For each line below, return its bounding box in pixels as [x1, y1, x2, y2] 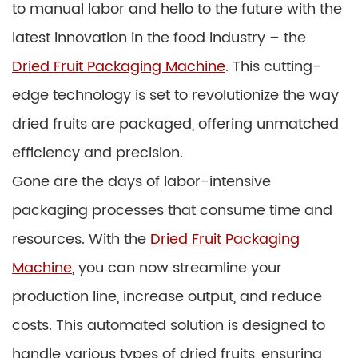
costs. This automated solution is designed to [12, 313, 325, 337]
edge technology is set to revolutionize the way [12, 83, 339, 107]
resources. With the [12, 227, 150, 251]
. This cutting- [225, 54, 321, 78]
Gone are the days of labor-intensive [12, 169, 271, 193]
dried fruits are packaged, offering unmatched [12, 112, 339, 136]
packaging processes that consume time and [12, 198, 332, 222]
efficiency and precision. [12, 141, 183, 165]
